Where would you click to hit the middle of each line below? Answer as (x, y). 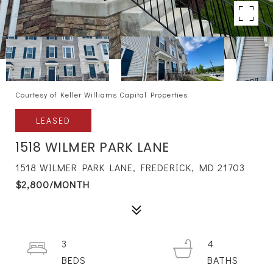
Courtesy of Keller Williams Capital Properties (101, 94)
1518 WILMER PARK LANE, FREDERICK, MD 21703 (130, 167)
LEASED (53, 120)
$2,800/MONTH (52, 184)
